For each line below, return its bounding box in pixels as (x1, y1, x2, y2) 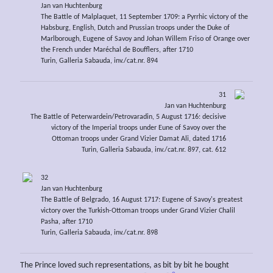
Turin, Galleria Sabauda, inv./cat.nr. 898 (40, 229, 158, 237)
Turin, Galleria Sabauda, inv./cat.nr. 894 (40, 57, 158, 65)
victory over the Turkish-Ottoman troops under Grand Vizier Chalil (40, 207, 235, 215)
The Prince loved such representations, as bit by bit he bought (20, 260, 229, 270)
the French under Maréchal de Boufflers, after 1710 (40, 46, 193, 54)
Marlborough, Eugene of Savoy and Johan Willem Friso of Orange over (40, 35, 250, 43)
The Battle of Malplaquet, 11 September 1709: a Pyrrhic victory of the (40, 13, 248, 21)
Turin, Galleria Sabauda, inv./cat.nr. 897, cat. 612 (82, 146, 227, 154)
